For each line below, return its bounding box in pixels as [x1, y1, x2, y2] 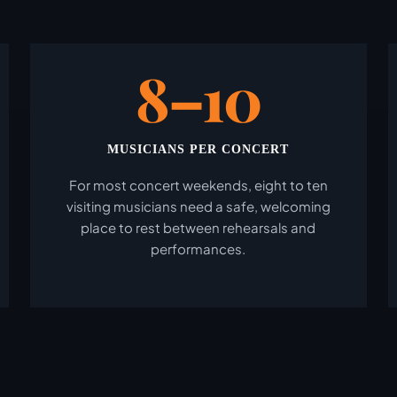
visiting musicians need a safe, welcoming [66, 198, 331, 214]
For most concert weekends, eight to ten [68, 176, 328, 193]
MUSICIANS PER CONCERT [107, 143, 290, 156]
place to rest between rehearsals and [81, 219, 316, 236]
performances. [151, 240, 246, 257]
